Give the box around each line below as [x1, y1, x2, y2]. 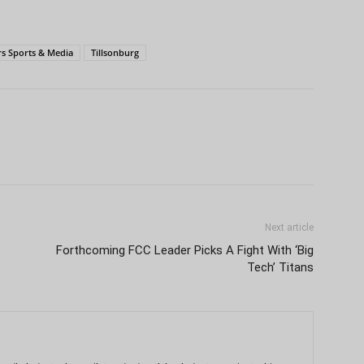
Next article [265, 221, 314, 233]
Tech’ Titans [247, 259, 314, 275]
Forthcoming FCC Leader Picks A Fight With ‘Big [56, 242, 314, 258]
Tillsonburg [91, 45, 139, 58]
